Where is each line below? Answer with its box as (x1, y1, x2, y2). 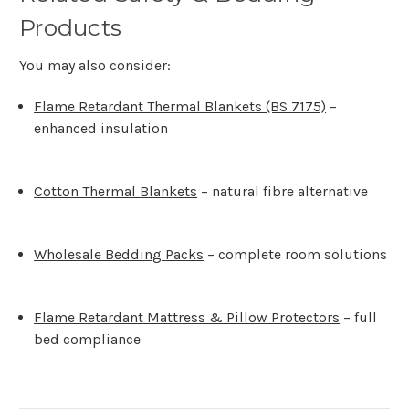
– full (340, 309, 378, 327)
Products (19, 14, 121, 42)
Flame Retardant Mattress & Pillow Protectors (34, 309, 341, 327)
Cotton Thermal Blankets (34, 183, 198, 201)
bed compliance (34, 330, 142, 349)
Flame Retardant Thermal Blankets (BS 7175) (34, 98, 327, 116)
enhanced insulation (34, 120, 169, 138)
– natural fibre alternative (197, 183, 369, 201)
